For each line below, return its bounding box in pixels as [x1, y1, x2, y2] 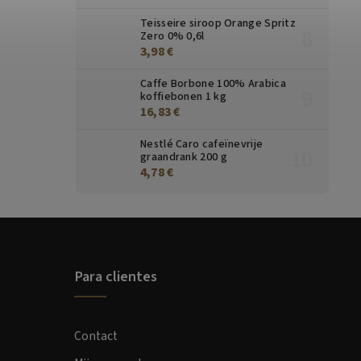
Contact [74, 327, 118, 346]
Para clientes [74, 266, 157, 288]
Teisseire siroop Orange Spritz [140, 15, 297, 32]
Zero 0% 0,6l [140, 28, 205, 45]
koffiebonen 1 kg [140, 89, 226, 106]
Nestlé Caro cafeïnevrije [140, 136, 263, 153]
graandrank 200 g [140, 149, 227, 166]
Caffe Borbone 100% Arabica [140, 76, 286, 93]
